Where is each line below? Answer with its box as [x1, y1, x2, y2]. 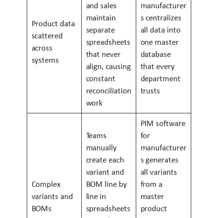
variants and [31, 191, 73, 201]
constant [86, 73, 116, 83]
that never [86, 49, 121, 59]
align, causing [86, 61, 131, 71]
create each [86, 155, 124, 164]
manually [86, 143, 117, 152]
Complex [31, 179, 61, 189]
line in [86, 191, 107, 201]
